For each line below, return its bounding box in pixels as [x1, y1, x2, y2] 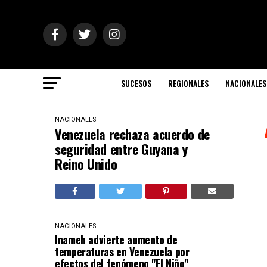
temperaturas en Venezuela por [55, 244, 190, 259]
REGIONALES [168, 77, 209, 89]
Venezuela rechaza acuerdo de [55, 125, 210, 144]
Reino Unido [55, 154, 117, 173]
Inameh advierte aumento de [55, 232, 178, 247]
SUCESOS [121, 77, 151, 89]
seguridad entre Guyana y [55, 139, 188, 159]
